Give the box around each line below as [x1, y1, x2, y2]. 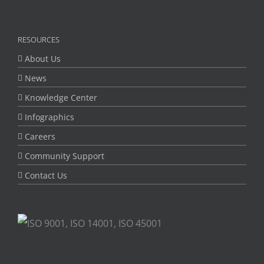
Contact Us [25, 170, 67, 181]
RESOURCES [18, 34, 60, 45]
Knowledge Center [25, 92, 97, 104]
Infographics [25, 111, 74, 123]
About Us [25, 53, 61, 65]
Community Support [25, 150, 104, 162]
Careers [25, 131, 55, 143]
